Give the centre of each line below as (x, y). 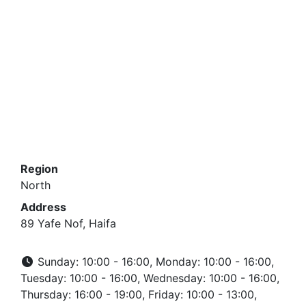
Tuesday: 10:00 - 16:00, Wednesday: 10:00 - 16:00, (150, 278)
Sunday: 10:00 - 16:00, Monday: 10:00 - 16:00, (154, 262)
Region (39, 169)
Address (43, 207)
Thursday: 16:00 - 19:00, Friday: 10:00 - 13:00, (139, 294)
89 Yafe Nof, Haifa (68, 223)
